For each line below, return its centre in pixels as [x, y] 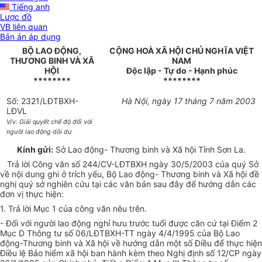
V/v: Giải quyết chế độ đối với [50, 122]
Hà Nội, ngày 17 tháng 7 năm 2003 [188, 101]
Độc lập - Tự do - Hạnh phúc [182, 71]
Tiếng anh [30, 7]
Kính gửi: [35, 150]
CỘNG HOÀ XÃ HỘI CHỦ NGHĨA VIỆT [182, 51]
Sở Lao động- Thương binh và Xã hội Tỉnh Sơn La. [149, 150]
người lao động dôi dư [39, 132]
